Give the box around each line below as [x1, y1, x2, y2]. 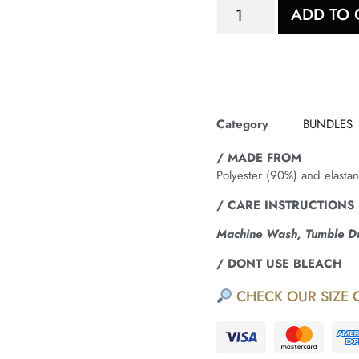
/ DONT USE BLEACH [216, 254, 342, 272]
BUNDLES [302, 115, 353, 134]
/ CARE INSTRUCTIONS [216, 196, 354, 214]
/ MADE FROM [216, 149, 301, 167]
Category [216, 115, 268, 134]
